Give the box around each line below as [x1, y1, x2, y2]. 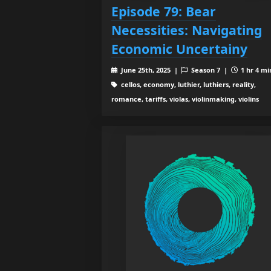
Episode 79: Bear [111, 2, 216, 21]
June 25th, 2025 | [119, 65, 181, 75]
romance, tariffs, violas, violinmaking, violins [111, 94, 259, 104]
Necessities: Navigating [111, 21, 262, 39]
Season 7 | [189, 65, 231, 75]
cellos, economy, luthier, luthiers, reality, [119, 80, 256, 90]
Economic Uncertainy [111, 40, 247, 58]
